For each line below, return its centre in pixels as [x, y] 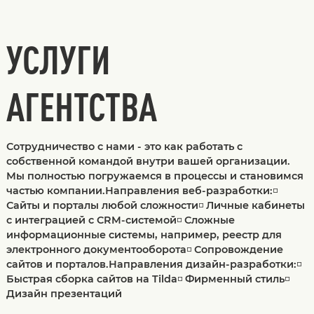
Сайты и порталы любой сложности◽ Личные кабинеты [155, 206]
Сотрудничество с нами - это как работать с [124, 147]
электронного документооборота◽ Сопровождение [144, 250]
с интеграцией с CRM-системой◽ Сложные [120, 220]
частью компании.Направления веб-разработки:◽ [142, 191]
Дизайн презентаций [64, 294]
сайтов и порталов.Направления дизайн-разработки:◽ [153, 265]
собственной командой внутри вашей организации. [148, 162]
